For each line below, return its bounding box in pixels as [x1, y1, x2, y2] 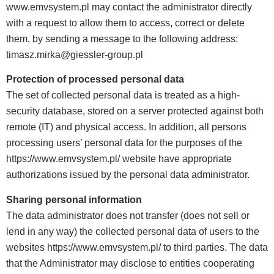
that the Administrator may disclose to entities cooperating [6, 257, 254, 268]
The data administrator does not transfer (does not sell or [6, 210, 250, 221]
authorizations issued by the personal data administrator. [6, 169, 250, 180]
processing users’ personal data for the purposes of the [6, 138, 242, 149]
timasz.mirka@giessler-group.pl [6, 49, 143, 60]
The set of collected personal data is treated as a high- [6, 90, 240, 101]
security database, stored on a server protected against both [6, 106, 264, 117]
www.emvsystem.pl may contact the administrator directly [6, 1, 252, 12]
